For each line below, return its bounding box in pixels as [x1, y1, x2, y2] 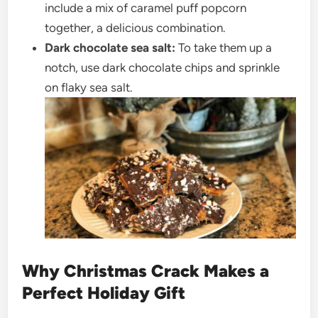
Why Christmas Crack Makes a [22, 260, 270, 281]
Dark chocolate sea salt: [45, 40, 176, 55]
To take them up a [178, 40, 273, 55]
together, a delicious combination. [45, 20, 226, 35]
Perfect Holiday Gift [22, 282, 190, 303]
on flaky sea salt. [45, 79, 133, 94]
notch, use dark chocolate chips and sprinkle [45, 60, 280, 75]
